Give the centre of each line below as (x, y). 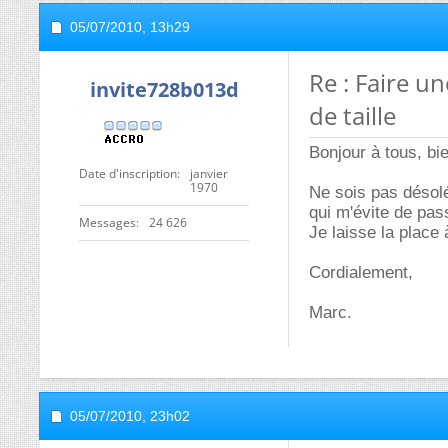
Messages (107, 222)
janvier (209, 173)
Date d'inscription (128, 173)
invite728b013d (164, 89)
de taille (352, 115)
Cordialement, (361, 272)
